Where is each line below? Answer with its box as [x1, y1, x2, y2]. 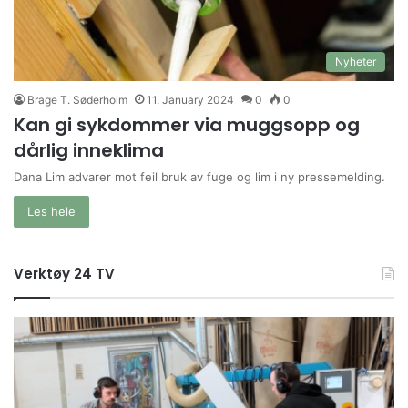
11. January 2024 [147, 92, 234, 107]
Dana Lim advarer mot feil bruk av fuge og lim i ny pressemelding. [14, 168, 385, 184]
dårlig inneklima [14, 137, 164, 163]
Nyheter [335, 54, 376, 68]
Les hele [27, 203, 76, 219]
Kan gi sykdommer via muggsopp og [14, 111, 360, 138]
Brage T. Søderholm [27, 92, 127, 107]
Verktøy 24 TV [14, 263, 115, 283]
